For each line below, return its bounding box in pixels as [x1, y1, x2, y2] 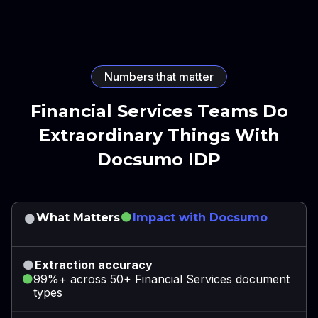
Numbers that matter [104, 69, 214, 84]
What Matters [36, 210, 120, 224]
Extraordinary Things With [38, 124, 280, 146]
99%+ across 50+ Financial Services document [33, 271, 290, 286]
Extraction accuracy [35, 257, 153, 272]
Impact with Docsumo [133, 210, 268, 224]
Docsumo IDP [97, 148, 221, 170]
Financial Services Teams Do [30, 100, 288, 121]
